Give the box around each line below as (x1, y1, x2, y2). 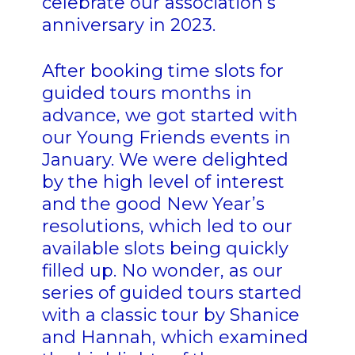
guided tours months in (41, 82, 252, 105)
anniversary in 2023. (41, 14, 216, 36)
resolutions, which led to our (41, 216, 292, 238)
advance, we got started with (41, 105, 298, 127)
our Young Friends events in (41, 127, 291, 149)
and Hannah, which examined (41, 326, 308, 349)
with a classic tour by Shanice (41, 304, 300, 326)
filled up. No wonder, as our (41, 260, 283, 282)
